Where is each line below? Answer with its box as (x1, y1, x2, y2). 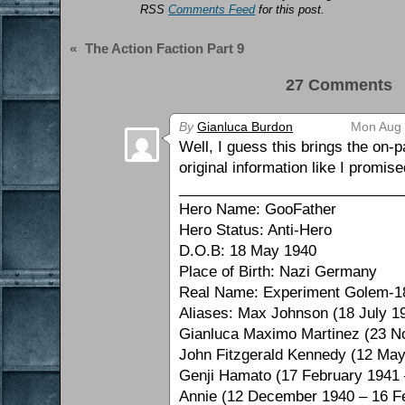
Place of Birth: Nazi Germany (179, 263, 378, 281)
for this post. (255, 4, 325, 17)
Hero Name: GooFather (179, 201, 337, 219)
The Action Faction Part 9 (85, 41, 245, 57)
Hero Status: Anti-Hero (179, 221, 333, 240)
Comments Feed (168, 4, 256, 17)
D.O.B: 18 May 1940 (179, 242, 317, 260)
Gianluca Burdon (197, 119, 294, 135)
